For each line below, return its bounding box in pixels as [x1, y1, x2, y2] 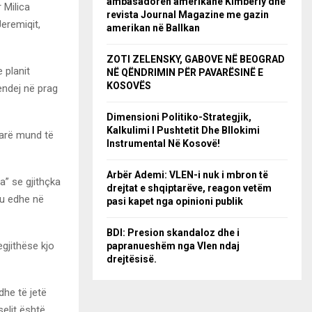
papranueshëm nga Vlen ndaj [107, 240, 240, 251]
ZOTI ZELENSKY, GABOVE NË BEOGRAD [107, 54, 285, 65]
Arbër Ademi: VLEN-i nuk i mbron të [107, 169, 268, 180]
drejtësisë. [107, 253, 157, 265]
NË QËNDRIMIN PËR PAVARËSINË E [107, 67, 263, 78]
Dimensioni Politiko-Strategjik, [107, 111, 251, 123]
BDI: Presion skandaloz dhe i [107, 227, 240, 238]
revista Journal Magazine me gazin [107, 9, 269, 20]
